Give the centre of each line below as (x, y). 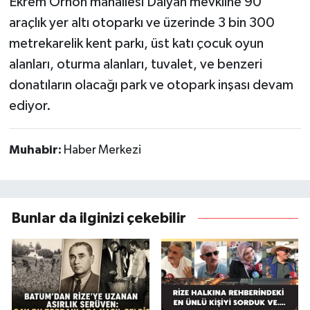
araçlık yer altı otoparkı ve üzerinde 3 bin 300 (142, 22)
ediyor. (30, 106)
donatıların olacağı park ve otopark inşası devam (151, 85)
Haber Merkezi (102, 150)
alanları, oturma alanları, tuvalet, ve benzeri (135, 64)
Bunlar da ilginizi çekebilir (99, 218)
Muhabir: (36, 150)
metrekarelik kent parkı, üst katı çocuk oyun (136, 43)
